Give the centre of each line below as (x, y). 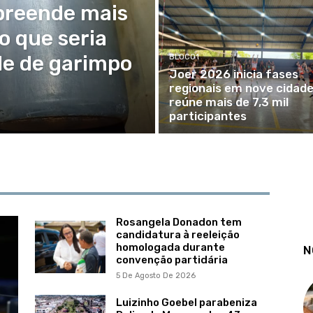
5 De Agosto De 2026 (155, 276)
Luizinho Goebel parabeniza (186, 303)
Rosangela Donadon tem (179, 222)
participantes (208, 116)
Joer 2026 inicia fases (233, 74)
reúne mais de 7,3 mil (228, 102)
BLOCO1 (184, 57)
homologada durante (170, 247)
